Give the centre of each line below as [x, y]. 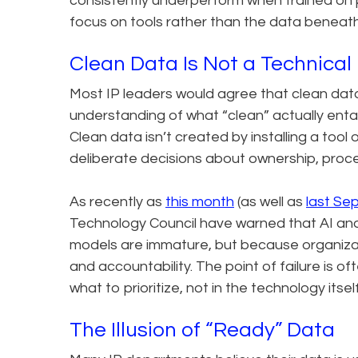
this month [200, 201]
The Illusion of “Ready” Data [202, 330]
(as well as [270, 201]
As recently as [117, 201]
